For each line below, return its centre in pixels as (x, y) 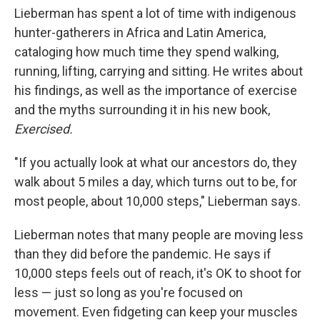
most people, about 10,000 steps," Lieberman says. (157, 201)
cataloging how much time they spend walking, (146, 52)
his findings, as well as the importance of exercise (156, 91)
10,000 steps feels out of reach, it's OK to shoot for (158, 274)
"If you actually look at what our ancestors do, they (156, 163)
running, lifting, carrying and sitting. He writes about (159, 71)
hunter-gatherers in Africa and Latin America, (140, 33)
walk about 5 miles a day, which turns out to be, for (156, 182)
